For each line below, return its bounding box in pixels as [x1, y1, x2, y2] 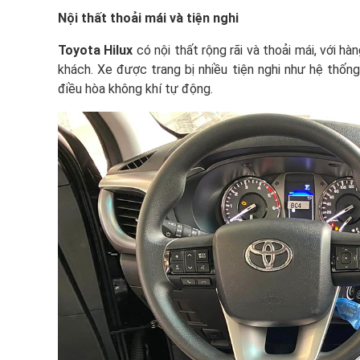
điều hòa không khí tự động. [58, 81, 213, 96]
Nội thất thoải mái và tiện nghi [58, 10, 239, 26]
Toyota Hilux [58, 43, 133, 58]
